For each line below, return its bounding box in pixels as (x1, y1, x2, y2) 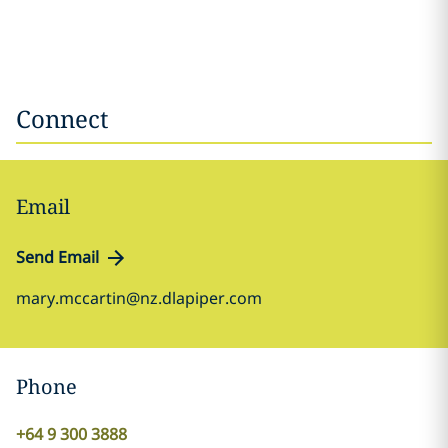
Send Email (16, 246, 99, 268)
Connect (16, 102, 108, 135)
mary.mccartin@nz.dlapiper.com (16, 287, 262, 309)
